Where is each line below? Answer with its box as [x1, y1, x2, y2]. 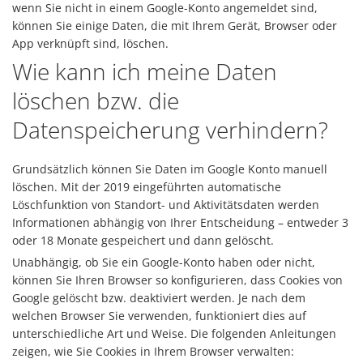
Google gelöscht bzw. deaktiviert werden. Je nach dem [12, 290, 305, 305]
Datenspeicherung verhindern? [12, 114, 328, 145]
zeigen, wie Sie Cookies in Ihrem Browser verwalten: [12, 344, 294, 359]
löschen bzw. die [12, 85, 179, 116]
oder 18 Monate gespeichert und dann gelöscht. [12, 233, 274, 248]
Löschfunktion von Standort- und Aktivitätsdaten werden [12, 197, 319, 212]
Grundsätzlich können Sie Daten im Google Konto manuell [12, 161, 327, 177]
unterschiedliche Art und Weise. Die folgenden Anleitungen [12, 326, 336, 341]
